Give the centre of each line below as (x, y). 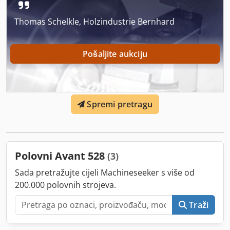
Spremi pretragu (120, 104)
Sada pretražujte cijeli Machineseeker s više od (105, 172)
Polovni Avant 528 (61, 156)
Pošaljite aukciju (115, 54)
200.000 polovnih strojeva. (65, 185)
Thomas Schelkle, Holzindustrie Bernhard (94, 22)
